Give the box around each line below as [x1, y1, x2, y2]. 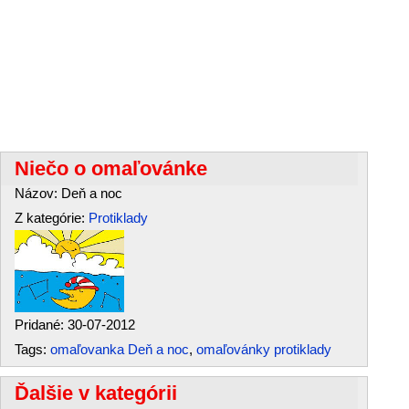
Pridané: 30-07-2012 [15, 317, 135, 332]
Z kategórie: [15, 210, 89, 225]
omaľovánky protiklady [196, 341, 331, 357]
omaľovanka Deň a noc [50, 341, 189, 357]
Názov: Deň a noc [15, 185, 122, 201]
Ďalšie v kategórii [15, 382, 177, 404]
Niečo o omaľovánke [15, 157, 207, 180]
